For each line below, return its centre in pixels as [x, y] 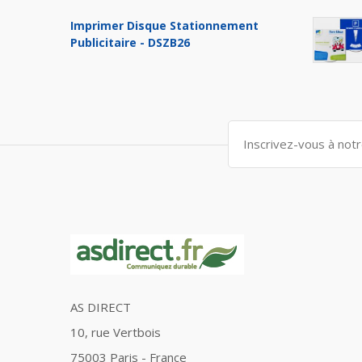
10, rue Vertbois [116, 333]
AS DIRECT [101, 307]
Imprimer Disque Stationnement [164, 25]
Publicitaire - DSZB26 [130, 42]
